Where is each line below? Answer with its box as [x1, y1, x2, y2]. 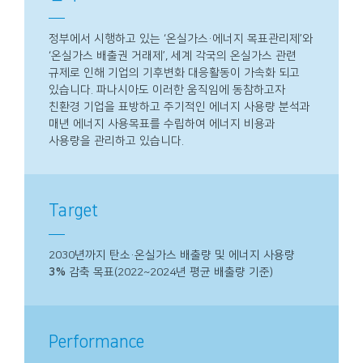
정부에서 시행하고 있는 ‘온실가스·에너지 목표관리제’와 [49, 32, 313, 45]
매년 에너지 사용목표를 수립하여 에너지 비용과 [49, 117, 275, 130]
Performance [49, 332, 144, 351]
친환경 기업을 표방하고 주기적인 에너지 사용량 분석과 [49, 100, 310, 113]
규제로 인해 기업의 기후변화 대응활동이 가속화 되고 [49, 66, 300, 79]
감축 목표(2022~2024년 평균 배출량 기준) [66, 265, 273, 279]
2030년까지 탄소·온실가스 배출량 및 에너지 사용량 [49, 248, 295, 262]
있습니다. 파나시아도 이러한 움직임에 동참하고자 [49, 83, 285, 96]
